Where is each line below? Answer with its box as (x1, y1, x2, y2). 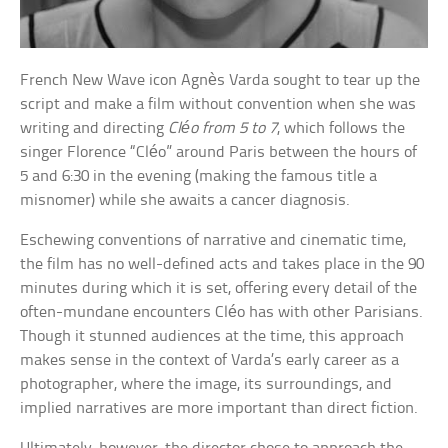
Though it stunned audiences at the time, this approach (20, 327, 405, 345)
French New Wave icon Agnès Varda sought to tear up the (20, 71, 421, 89)
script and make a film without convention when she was (20, 95, 417, 113)
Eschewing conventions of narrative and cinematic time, (20, 231, 407, 249)
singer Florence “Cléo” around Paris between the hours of (20, 143, 418, 161)
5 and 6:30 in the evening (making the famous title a (20, 167, 378, 185)
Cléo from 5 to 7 (168, 119, 278, 137)
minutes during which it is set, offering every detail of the (20, 279, 418, 297)
